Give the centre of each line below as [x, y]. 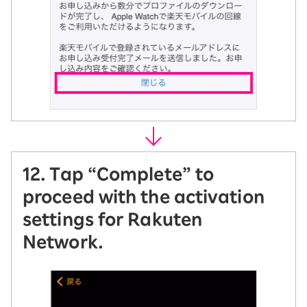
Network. [63, 242]
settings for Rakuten [113, 219]
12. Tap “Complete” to [119, 174]
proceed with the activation [144, 196]
